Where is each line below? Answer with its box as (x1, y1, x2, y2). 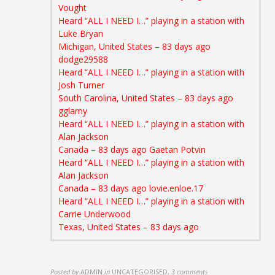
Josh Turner (58, 79, 107, 91)
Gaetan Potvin (149, 144, 209, 155)
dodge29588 (58, 53, 111, 65)
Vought (58, 2, 90, 14)
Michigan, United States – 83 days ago (58, 41, 211, 52)
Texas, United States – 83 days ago (58, 221, 199, 233)
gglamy (58, 105, 90, 117)
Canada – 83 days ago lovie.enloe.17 (58, 182, 206, 194)
